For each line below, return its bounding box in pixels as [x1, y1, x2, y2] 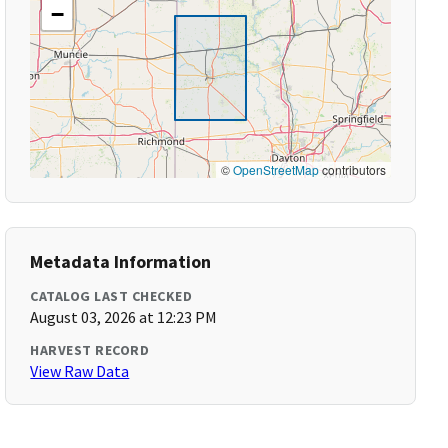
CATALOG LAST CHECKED [30, 287, 193, 305]
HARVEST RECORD [30, 341, 150, 359]
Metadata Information [30, 250, 212, 273]
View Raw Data [30, 361, 130, 381]
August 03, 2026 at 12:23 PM [30, 307, 218, 327]
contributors [318, 161, 386, 178]
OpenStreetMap [232, 161, 319, 178]
